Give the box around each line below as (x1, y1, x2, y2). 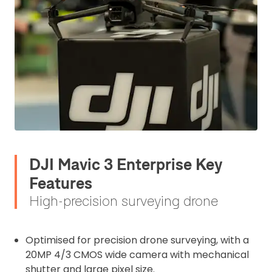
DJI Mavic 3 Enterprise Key (29, 154, 222, 174)
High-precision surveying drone (29, 192, 218, 209)
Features (29, 173, 92, 193)
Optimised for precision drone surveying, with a (25, 233, 249, 247)
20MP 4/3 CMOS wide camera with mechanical (25, 248, 249, 262)
